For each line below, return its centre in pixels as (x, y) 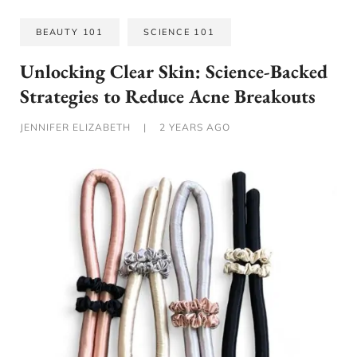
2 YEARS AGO (193, 127)
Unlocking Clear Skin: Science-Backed (174, 72)
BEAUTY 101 (70, 32)
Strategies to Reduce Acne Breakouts (168, 96)
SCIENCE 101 (179, 32)
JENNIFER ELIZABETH (77, 127)
